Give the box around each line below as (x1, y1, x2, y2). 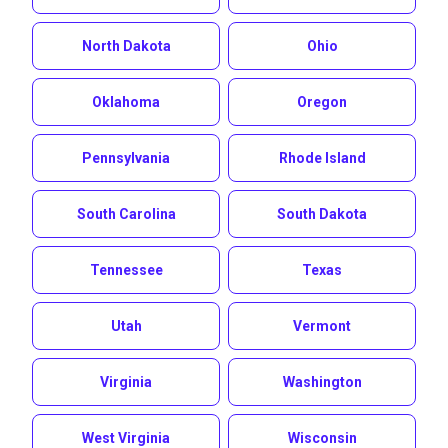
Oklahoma (92, 94, 160, 110)
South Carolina (76, 206, 176, 222)
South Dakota (277, 206, 367, 222)
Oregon (297, 94, 347, 110)
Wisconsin (287, 430, 357, 446)
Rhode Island (278, 150, 366, 166)
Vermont (293, 318, 351, 334)
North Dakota (81, 38, 171, 54)
